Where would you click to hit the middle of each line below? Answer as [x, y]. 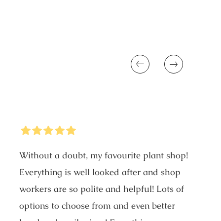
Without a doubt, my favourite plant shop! [104, 155]
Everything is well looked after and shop [100, 172]
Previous [122, 64]
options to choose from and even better [97, 205]
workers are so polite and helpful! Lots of [102, 188]
